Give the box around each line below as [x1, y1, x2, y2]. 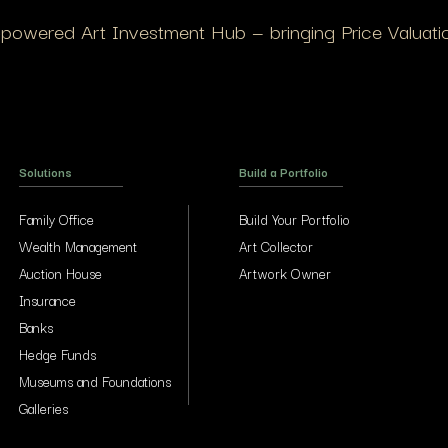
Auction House [19, 262, 102, 284]
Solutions [19, 162, 72, 181]
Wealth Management [19, 235, 137, 257]
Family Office [19, 208, 94, 230]
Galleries [19, 397, 68, 419]
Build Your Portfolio [239, 208, 350, 230]
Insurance [19, 289, 76, 311]
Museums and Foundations [19, 370, 171, 392]
